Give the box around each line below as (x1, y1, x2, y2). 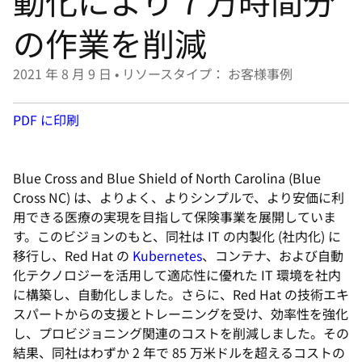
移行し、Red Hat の (13, 246, 133, 265)
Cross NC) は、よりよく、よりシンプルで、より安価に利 (13, 187, 344, 207)
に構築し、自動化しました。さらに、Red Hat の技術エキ (13, 284, 349, 304)
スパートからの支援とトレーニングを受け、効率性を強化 (13, 304, 348, 323)
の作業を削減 (13, 19, 207, 66)
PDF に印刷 (13, 110, 79, 129)
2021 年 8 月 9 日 (13, 64, 112, 83)
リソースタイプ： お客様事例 (122, 64, 293, 83)
